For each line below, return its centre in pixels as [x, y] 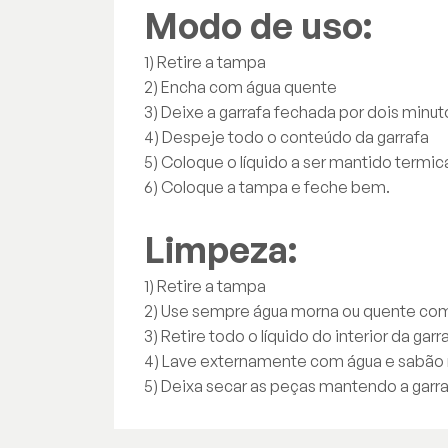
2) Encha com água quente [240, 87]
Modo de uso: [258, 25]
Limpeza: [220, 249]
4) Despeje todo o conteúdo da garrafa [286, 137]
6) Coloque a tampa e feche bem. [267, 187]
